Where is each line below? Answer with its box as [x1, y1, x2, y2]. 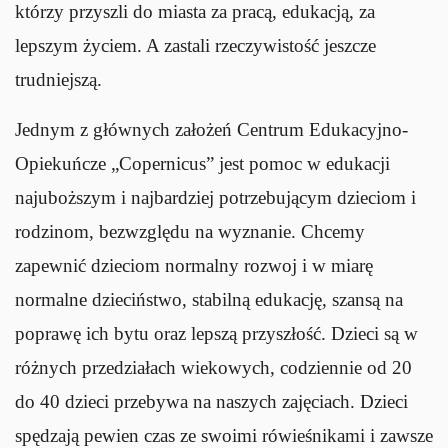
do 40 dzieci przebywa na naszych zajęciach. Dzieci [15, 390, 408, 412]
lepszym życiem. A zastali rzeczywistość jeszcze [15, 34, 376, 56]
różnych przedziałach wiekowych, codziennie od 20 [15, 356, 412, 378]
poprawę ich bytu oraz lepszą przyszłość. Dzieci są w [15, 322, 418, 344]
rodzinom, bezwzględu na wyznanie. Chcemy [15, 220, 365, 242]
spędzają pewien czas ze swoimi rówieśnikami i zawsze [15, 424, 433, 446]
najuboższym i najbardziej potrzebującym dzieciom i [15, 186, 416, 208]
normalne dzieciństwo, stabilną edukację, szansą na [15, 288, 403, 310]
